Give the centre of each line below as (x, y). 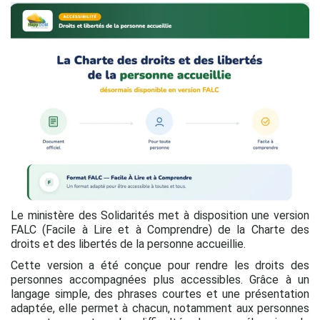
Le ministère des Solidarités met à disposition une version (160, 215)
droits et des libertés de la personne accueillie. (128, 244)
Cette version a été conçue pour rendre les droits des (160, 265)
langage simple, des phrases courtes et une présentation (160, 294)
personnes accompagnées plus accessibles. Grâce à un (160, 279)
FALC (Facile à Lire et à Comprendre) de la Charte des (160, 229)
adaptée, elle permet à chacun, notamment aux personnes (160, 308)
